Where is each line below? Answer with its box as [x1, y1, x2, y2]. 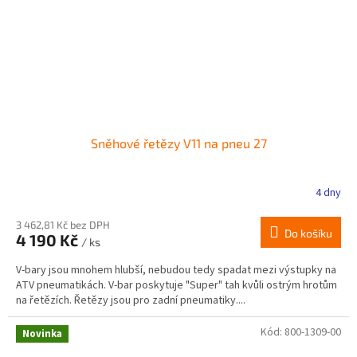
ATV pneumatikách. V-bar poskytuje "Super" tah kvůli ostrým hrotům [16, 277, 337, 293]
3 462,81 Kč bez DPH [16, 218, 110, 231]
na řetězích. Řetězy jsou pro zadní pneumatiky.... [16, 292, 245, 308]
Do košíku [284, 226, 332, 240]
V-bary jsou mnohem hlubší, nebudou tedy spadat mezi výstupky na [16, 261, 336, 278]
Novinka [22, 326, 62, 341]
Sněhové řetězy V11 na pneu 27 [90, 135, 267, 151]
